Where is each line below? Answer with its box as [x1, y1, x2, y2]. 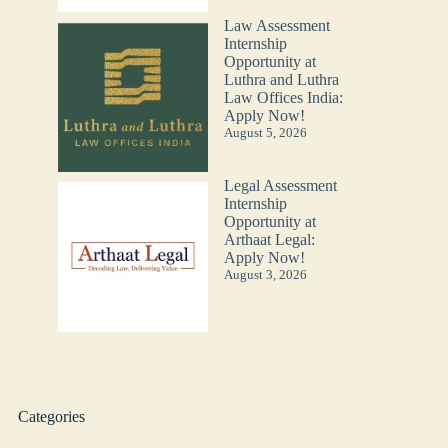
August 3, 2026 [223, 266, 307, 282]
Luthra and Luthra [223, 71, 339, 89]
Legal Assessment [223, 176, 337, 194]
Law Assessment [223, 17, 330, 35]
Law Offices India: [223, 89, 343, 107]
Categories [17, 408, 85, 426]
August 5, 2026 [223, 125, 307, 141]
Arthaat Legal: [223, 230, 315, 248]
